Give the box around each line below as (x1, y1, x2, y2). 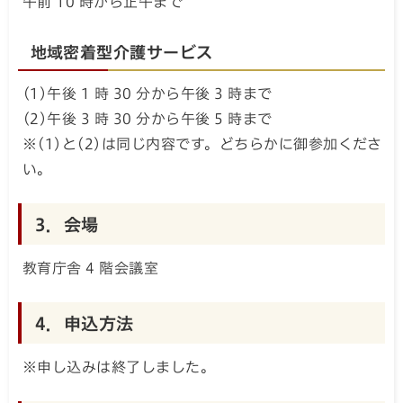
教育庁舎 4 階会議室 (22, 261, 159, 276)
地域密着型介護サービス (30, 43, 213, 60)
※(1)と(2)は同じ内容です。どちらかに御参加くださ (22, 137, 382, 152)
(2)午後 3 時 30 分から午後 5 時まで (22, 112, 273, 127)
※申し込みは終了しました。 (22, 360, 216, 375)
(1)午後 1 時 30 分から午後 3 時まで (22, 86, 273, 102)
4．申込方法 (35, 315, 134, 333)
